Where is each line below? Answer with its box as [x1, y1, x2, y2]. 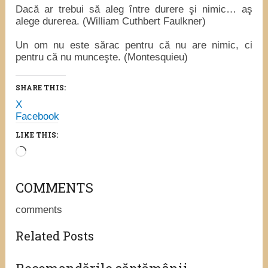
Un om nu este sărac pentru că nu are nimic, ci [16, 39, 252, 51]
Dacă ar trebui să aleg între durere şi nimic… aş [16, 3, 252, 15]
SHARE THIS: [16, 82, 66, 92]
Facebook [16, 110, 60, 122]
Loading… [26, 145, 71, 157]
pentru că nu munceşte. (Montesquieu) [16, 51, 188, 63]
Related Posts [16, 227, 95, 243]
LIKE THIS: [16, 129, 59, 139]
